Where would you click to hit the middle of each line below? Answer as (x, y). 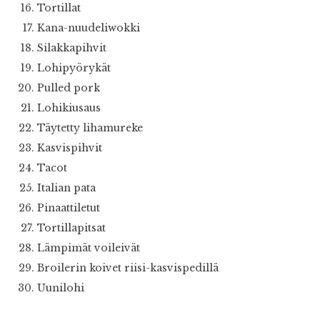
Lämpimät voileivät (89, 248)
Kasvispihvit (70, 148)
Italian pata (66, 188)
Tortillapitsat (71, 228)
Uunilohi (61, 288)
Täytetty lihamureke (90, 128)
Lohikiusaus (69, 108)
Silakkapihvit (72, 48)
